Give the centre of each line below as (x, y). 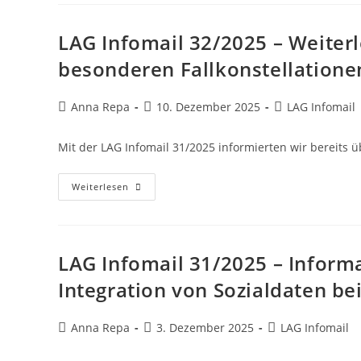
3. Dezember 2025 (205, 328)
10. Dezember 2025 (208, 107)
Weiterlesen (100, 187)
